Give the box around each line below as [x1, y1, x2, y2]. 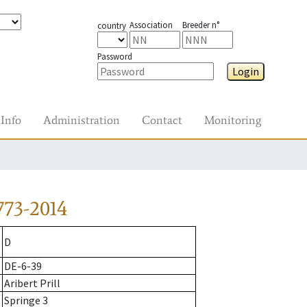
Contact [142, 112, 182, 127]
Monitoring [204, 112, 261, 127]
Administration [43, 112, 120, 127]
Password [97, 51, 132, 62]
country [97, 20, 126, 31]
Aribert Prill [4, 276, 60, 291]
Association [129, 19, 173, 30]
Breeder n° [182, 19, 219, 30]
